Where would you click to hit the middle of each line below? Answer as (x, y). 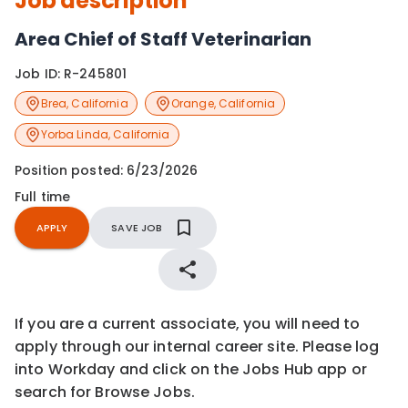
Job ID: (40, 74)
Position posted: (71, 171)
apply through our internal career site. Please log (197, 347)
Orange (192, 103)
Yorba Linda (75, 134)
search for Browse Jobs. (105, 393)
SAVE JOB (137, 228)
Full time (43, 197)
